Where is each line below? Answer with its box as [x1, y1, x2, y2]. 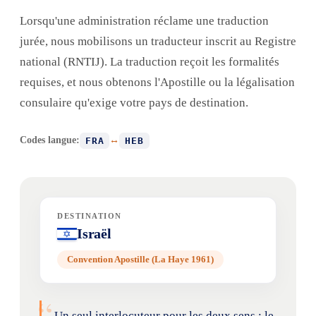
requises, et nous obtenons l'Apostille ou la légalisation [20, 75, 295, 89]
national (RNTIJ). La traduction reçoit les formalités [20, 54, 279, 68]
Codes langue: [20, 135, 80, 146]
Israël [77, 225, 111, 241]
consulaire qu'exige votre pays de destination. [20, 95, 248, 109]
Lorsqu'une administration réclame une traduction [20, 13, 269, 28]
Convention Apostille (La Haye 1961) [67, 253, 214, 265]
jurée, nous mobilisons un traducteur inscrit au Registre [20, 34, 296, 48]
